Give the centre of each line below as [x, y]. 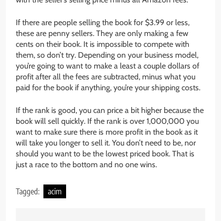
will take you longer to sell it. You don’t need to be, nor [106, 143]
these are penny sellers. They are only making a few [102, 34]
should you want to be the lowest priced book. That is [105, 154]
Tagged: [28, 192]
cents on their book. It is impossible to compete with [103, 44]
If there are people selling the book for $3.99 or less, [103, 23]
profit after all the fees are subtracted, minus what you [106, 77]
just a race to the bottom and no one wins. [86, 165]
